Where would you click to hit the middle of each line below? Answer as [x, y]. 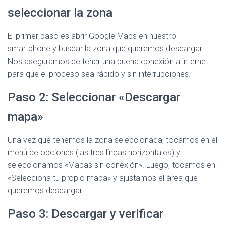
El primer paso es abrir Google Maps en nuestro [92, 36]
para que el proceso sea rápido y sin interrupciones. [99, 74]
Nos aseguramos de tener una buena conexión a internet [108, 61]
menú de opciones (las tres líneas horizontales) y [94, 153]
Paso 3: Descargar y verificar [86, 214]
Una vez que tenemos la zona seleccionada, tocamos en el [112, 140]
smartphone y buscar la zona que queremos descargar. [106, 49]
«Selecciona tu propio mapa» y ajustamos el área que [103, 178]
